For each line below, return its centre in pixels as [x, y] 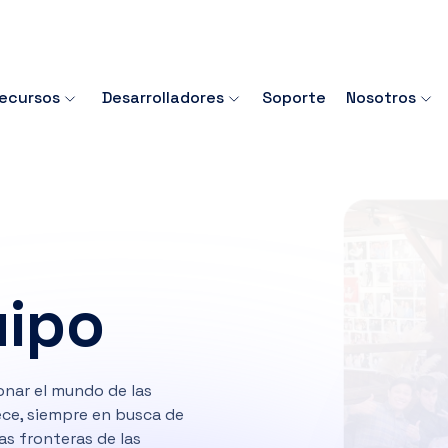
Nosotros [381, 35]
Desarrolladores [163, 35]
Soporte [294, 35]
